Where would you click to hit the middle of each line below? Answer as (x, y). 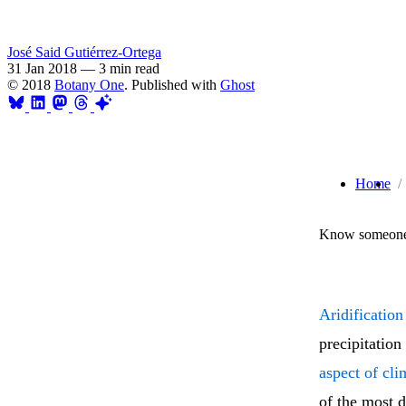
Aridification (361, 315)
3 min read (129, 68)
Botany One (89, 84)
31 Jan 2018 (42, 68)
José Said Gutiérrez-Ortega (84, 52)
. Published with (172, 84)
